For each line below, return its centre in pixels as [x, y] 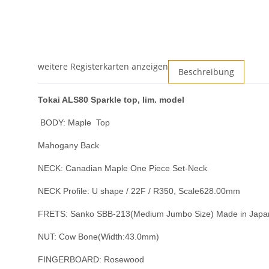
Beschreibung [206, 72]
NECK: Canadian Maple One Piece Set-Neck [122, 168]
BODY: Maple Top [75, 123]
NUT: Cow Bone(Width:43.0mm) [98, 237]
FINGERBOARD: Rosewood [91, 260]
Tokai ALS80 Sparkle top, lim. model [111, 100]
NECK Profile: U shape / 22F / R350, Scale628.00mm [139, 191]
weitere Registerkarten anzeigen [103, 67]
